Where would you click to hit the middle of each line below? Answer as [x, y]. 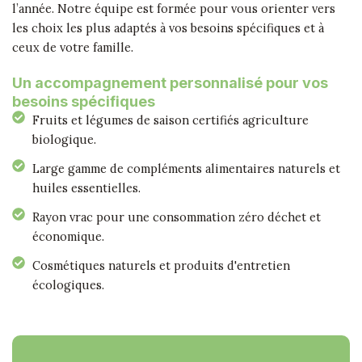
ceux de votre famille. [73, 47]
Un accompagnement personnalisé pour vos [170, 82]
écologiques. [68, 284]
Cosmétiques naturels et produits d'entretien [161, 265]
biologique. [64, 139]
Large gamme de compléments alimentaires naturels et [186, 168]
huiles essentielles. [86, 187]
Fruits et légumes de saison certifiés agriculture [170, 120]
